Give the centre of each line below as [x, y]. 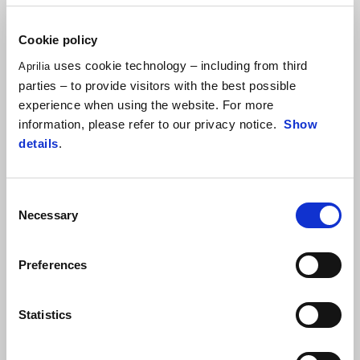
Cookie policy [58, 40]
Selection [30, 218]
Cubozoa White [133, 98]
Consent [28, 198]
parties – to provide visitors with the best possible [157, 85]
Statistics [45, 314]
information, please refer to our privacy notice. [151, 124]
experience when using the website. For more [146, 104]
